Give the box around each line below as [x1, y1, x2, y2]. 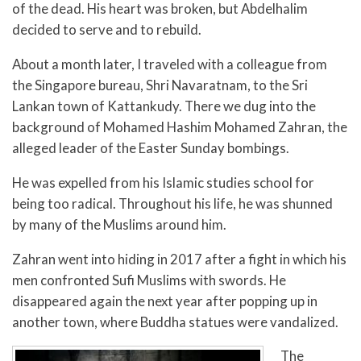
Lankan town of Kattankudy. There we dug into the [12, 97, 316, 114]
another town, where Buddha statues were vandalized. [12, 313, 338, 330]
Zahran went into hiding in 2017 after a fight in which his [12, 250, 346, 268]
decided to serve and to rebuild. [12, 21, 201, 39]
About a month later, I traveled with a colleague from [12, 55, 327, 73]
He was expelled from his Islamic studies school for [12, 173, 314, 191]
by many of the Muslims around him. [12, 215, 226, 233]
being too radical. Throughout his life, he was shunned [12, 194, 333, 212]
